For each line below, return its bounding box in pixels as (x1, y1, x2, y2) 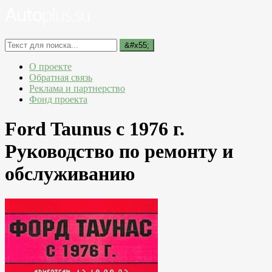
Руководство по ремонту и (5, 140, 233, 163)
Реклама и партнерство (29, 83, 125, 93)
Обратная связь (29, 72, 92, 83)
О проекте (29, 61, 72, 72)
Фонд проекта (29, 94, 87, 104)
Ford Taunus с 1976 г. (5, 118, 185, 140)
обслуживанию (5, 163, 135, 185)
